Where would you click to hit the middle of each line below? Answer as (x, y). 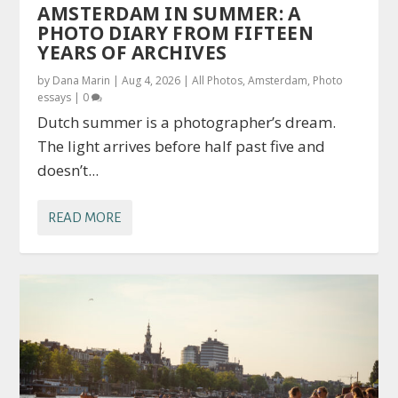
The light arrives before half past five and (182, 146)
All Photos (218, 80)
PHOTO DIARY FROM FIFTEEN (176, 32)
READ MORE (85, 217)
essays (55, 97)
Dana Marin (82, 80)
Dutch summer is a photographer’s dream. (187, 122)
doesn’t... (68, 170)
